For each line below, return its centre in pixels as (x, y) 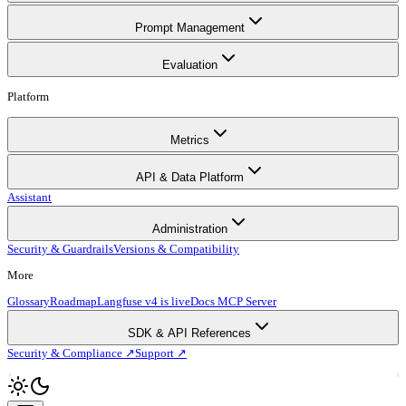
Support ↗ (161, 353)
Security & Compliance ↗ (71, 353)
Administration (189, 229)
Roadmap (73, 301)
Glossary (29, 301)
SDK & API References (189, 333)
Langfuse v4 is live (144, 301)
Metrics (189, 140)
